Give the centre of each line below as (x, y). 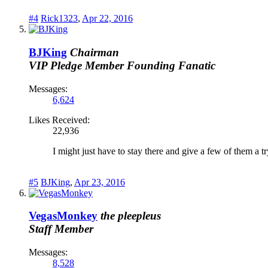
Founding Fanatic (171, 65)
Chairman (95, 52)
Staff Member (61, 229)
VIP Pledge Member (76, 65)
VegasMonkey (63, 216)
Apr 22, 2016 (107, 19)
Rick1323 (59, 19)
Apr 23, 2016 (100, 182)
